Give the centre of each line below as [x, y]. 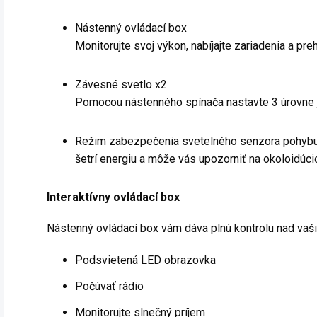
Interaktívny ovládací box [113, 197]
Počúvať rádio [109, 287]
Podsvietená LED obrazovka [145, 260]
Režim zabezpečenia [127, 142]
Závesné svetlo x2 [121, 85]
